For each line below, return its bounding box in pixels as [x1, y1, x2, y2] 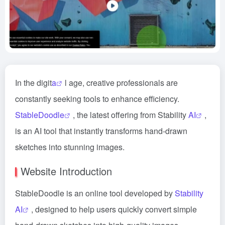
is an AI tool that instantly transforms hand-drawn [15, 125, 187, 137]
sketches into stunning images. [15, 141, 125, 153]
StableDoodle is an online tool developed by [15, 187, 175, 199]
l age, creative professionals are [65, 77, 178, 88]
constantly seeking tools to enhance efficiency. [15, 93, 179, 104]
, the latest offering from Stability [73, 109, 188, 121]
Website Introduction [21, 164, 112, 178]
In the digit [15, 77, 52, 88]
